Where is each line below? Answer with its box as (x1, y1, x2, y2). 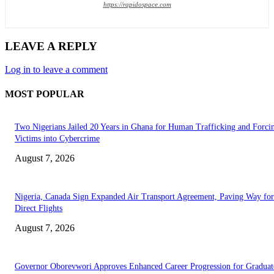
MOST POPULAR (5, 88, 84, 99)
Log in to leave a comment (5, 64, 108, 75)
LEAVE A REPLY (5, 39, 97, 53)
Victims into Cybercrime (15, 133, 100, 143)
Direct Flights (15, 203, 62, 213)
